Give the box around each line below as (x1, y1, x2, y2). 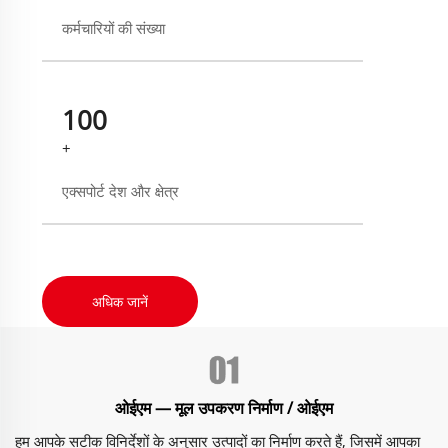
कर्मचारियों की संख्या (61, 17, 165, 38)
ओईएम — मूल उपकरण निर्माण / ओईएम (115, 396, 333, 419)
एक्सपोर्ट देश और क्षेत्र (61, 180, 179, 201)
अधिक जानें (91, 291, 148, 311)
